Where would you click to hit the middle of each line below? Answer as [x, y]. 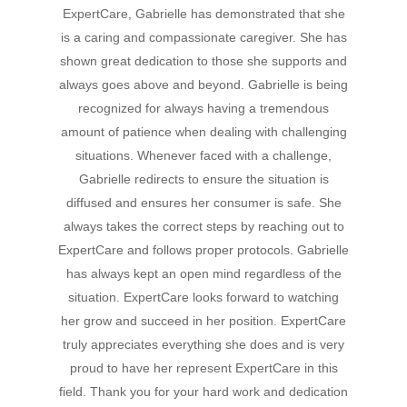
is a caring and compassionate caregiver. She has [203, 38]
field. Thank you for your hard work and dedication [203, 392]
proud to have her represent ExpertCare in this [203, 368]
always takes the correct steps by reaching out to [203, 227]
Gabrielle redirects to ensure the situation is [203, 179]
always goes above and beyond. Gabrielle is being [203, 85]
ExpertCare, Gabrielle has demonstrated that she [203, 14]
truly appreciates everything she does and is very [203, 345]
